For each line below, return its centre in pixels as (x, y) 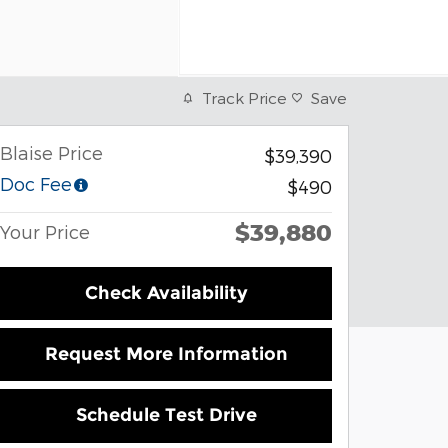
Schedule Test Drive (166, 415)
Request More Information (166, 354)
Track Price (244, 97)
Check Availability (166, 293)
